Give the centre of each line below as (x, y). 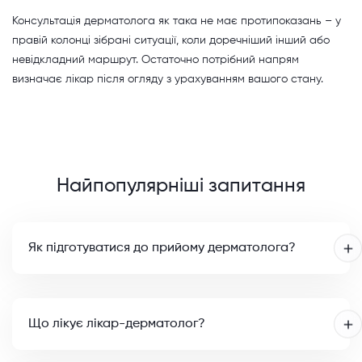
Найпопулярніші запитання (181, 185)
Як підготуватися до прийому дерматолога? (162, 248)
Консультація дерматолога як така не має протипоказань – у (177, 21)
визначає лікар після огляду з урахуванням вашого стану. (168, 79)
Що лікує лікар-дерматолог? (117, 324)
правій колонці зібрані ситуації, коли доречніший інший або (171, 40)
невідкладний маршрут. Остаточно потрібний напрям (156, 59)
